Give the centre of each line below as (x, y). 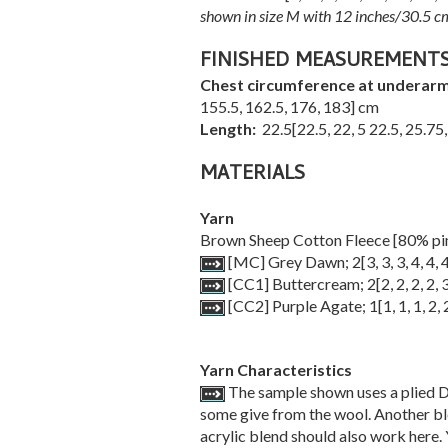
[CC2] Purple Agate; (296, 305)
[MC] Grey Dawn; (288, 261)
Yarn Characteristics (275, 369)
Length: (229, 128)
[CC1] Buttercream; (295, 283)
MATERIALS (252, 175)
